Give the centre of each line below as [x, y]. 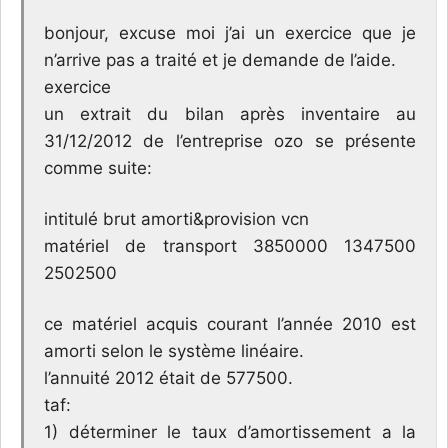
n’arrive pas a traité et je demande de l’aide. [220, 59]
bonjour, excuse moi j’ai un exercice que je [230, 32]
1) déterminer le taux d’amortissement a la [230, 431]
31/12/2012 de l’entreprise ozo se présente [230, 140]
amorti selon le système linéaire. [174, 350]
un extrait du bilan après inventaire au [230, 113]
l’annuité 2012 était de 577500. [168, 377]
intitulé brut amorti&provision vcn [176, 218]
